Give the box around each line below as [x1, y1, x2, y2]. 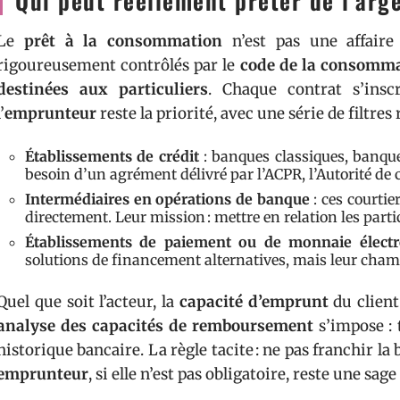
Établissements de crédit [25, 147, 199, 165]
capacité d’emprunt [179, 292, 329, 312]
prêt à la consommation [23, 31, 223, 51]
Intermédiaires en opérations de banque [25, 190, 310, 208]
